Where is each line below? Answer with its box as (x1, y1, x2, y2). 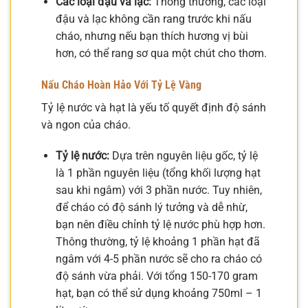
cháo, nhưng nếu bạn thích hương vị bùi (55, 29, 248, 43)
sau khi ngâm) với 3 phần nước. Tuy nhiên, (55, 184, 262, 197)
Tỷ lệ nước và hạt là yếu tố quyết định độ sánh (41, 100, 266, 114)
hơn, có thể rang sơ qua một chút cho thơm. (55, 46, 267, 60)
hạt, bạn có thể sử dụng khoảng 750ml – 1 (55, 287, 262, 300)
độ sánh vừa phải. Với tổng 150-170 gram (55, 269, 258, 283)
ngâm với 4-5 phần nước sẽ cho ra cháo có (55, 252, 262, 266)
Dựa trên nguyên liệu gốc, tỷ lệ (109, 149, 258, 163)
